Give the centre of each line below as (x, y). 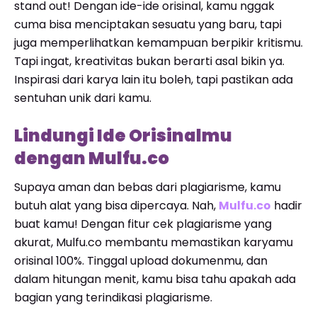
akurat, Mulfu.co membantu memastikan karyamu (154, 242)
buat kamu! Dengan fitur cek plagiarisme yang (143, 224)
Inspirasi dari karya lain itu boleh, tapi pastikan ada (154, 80)
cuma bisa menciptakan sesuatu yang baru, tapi (148, 24)
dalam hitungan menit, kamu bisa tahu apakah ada (155, 279)
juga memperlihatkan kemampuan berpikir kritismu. (158, 43)
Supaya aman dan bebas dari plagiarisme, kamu (148, 187)
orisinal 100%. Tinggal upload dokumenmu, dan (141, 261)
